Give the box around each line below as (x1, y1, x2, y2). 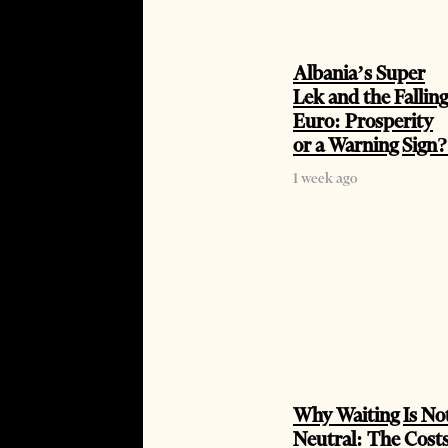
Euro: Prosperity (293, 109, 433, 134)
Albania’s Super (293, 61, 425, 86)
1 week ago (293, 169, 357, 188)
